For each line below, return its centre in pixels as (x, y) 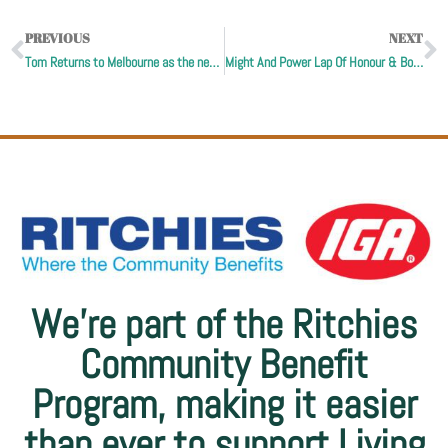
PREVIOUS (57, 38)
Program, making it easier (224, 405)
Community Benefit (224, 365)
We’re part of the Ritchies (224, 325)
